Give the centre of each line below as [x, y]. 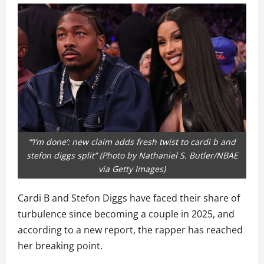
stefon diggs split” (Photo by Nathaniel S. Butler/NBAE [132, 156]
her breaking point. [60, 246]
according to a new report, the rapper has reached [130, 230]
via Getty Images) [132, 169]
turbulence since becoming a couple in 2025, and [126, 214]
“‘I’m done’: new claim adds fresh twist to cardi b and [132, 142]
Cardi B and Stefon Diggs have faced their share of [129, 198]
